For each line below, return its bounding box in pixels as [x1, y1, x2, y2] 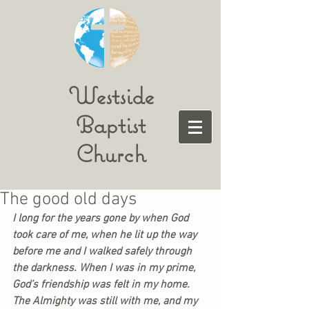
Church [76, 139, 146, 168]
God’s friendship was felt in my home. [12, 278, 192, 292]
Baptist [76, 110, 146, 139]
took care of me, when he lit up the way [12, 228, 199, 242]
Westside [68, 81, 154, 110]
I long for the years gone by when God [12, 212, 191, 226]
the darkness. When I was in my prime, [12, 261, 198, 275]
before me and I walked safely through [12, 245, 195, 259]
